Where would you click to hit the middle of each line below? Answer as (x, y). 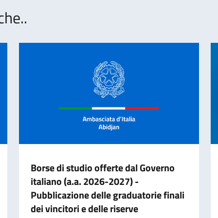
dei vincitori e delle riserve (84, 208)
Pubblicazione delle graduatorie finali (107, 195)
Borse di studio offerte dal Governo (102, 167)
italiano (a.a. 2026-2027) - (84, 181)
